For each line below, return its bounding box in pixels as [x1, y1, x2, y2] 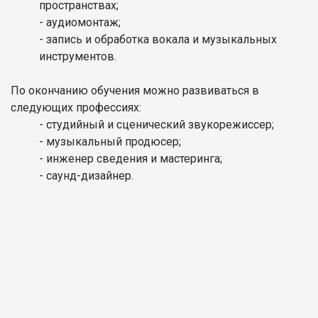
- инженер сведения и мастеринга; [39, 151, 222, 165]
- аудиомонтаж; [39, 15, 121, 29]
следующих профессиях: [11, 100, 141, 114]
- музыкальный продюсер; [39, 134, 181, 148]
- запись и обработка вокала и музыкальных [39, 32, 277, 46]
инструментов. [39, 49, 116, 63]
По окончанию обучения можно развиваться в [11, 83, 259, 97]
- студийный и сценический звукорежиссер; [39, 117, 274, 131]
